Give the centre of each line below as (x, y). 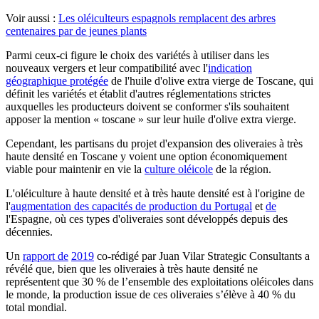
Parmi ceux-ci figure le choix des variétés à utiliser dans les (137, 55)
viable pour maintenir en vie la (75, 169)
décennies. (29, 231)
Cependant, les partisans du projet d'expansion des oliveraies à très (154, 143)
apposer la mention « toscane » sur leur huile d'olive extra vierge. (151, 119)
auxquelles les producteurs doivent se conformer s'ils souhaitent (147, 106)
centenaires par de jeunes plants (76, 31)
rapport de (46, 256)
